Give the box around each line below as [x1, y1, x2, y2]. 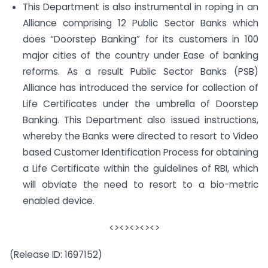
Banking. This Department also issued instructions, [22, 114, 258, 127]
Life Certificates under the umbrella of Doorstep [22, 98, 258, 111]
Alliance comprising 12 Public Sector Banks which [22, 17, 258, 30]
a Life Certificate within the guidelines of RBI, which [22, 162, 258, 175]
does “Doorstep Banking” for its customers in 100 [22, 33, 258, 46]
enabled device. [22, 194, 95, 208]
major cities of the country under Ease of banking [22, 49, 258, 62]
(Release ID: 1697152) [10, 248, 102, 261]
